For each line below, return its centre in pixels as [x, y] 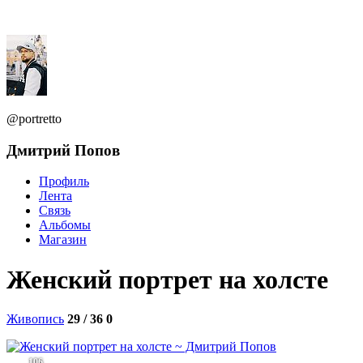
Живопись [35, 319]
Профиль [64, 181]
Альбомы [65, 225]
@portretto [34, 119]
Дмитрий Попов [63, 150]
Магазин [63, 240]
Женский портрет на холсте [167, 279]
